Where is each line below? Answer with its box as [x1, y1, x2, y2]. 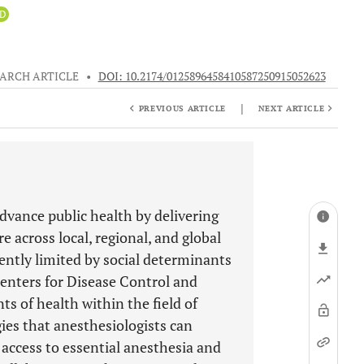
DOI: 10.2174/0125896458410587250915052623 [97, 69, 326, 84]
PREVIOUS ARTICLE [138, 102, 227, 114]
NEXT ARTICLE [258, 102, 325, 114]
